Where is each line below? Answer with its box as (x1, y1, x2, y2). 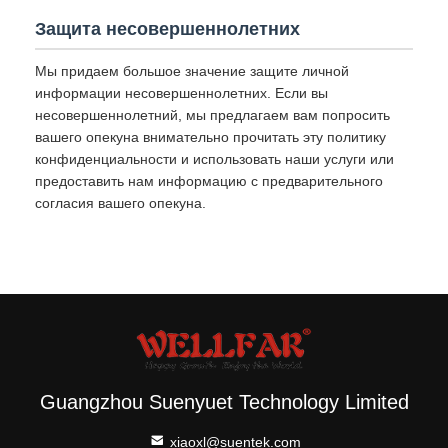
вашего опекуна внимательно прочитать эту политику (35, 129, 386, 145)
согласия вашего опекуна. (35, 195, 206, 211)
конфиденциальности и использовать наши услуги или (35, 151, 394, 167)
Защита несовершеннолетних (35, 19, 300, 39)
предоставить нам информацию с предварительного (35, 173, 383, 189)
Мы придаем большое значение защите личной (35, 63, 349, 79)
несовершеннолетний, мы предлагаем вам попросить (35, 107, 390, 123)
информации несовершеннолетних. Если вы (35, 85, 328, 101)
